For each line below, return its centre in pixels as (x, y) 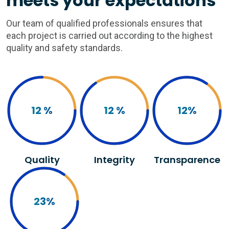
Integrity (114, 160)
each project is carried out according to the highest (109, 36)
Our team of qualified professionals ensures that (104, 24)
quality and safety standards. (64, 48)
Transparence (187, 160)
